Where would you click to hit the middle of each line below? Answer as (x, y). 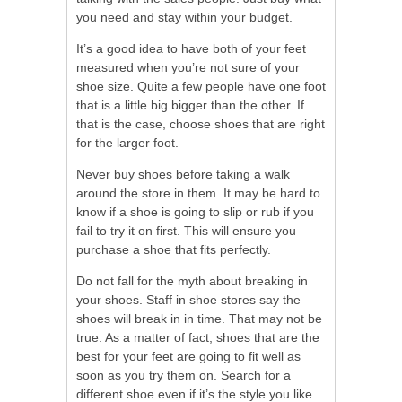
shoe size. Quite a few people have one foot (201, 87)
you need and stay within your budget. (184, 17)
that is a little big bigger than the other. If (190, 105)
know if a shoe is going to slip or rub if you (195, 212)
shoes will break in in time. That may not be (199, 319)
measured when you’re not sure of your (188, 68)
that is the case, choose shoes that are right (201, 124)
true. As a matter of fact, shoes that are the (198, 338)
